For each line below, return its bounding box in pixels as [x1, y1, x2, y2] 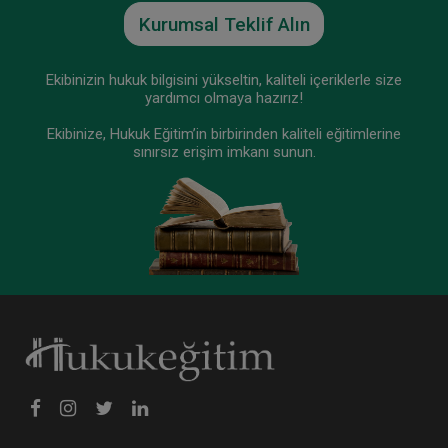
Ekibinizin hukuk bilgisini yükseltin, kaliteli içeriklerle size [46, 71, 402, 90]
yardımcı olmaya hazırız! [145, 89, 303, 108]
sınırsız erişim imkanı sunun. [132, 143, 316, 162]
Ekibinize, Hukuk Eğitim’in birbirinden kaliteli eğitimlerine [47, 125, 401, 144]
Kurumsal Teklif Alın [138, 13, 310, 37]
